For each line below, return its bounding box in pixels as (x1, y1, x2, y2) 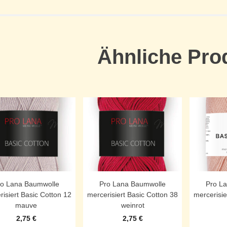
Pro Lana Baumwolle (99, 180, 166, 188)
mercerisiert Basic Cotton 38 (87, 191, 178, 199)
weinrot (121, 201, 144, 210)
